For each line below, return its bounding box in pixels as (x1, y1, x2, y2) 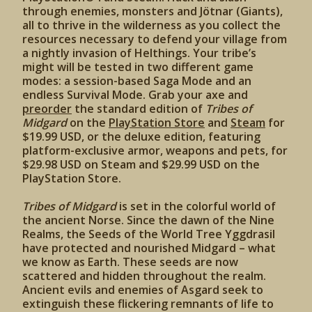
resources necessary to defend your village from (22, 31, 287, 47)
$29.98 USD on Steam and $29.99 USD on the (22, 157, 260, 172)
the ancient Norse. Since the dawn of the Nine (22, 212, 274, 228)
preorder (22, 101, 72, 116)
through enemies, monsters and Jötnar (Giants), (22, 3, 283, 19)
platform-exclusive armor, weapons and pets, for (22, 143, 288, 158)
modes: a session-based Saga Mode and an (22, 73, 251, 88)
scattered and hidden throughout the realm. (22, 268, 266, 283)
